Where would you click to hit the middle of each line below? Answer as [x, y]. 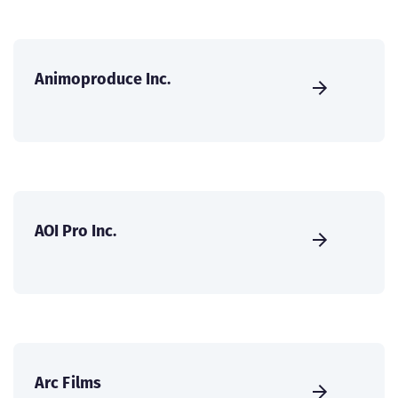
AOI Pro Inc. [76, 231]
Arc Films [68, 383]
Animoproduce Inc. [103, 79]
